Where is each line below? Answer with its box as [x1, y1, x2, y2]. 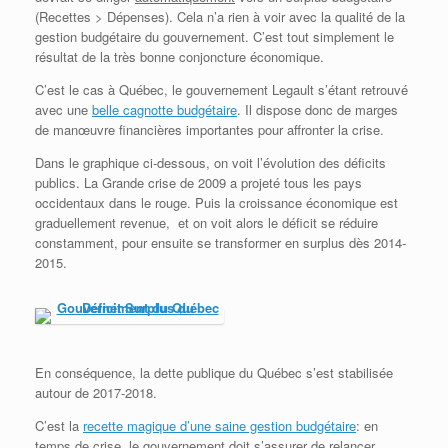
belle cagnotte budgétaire [92, 100, 237, 120]
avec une [35, 100, 92, 120]
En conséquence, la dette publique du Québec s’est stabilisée [35, 363, 393, 383]
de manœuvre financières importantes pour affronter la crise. [35, 120, 384, 140]
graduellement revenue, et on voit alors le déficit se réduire [35, 213, 378, 233]
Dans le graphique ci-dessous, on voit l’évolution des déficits [35, 153, 386, 173]
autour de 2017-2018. [35, 383, 157, 403]
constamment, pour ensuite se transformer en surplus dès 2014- [35, 233, 406, 253]
